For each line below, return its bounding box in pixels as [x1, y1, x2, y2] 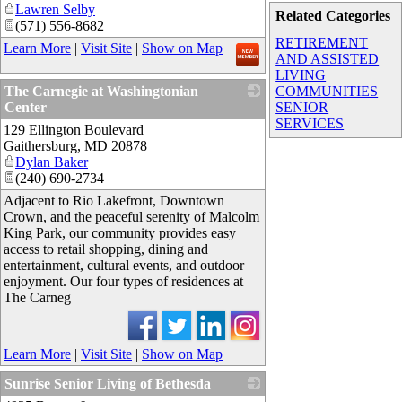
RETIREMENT [275, 34, 369, 50]
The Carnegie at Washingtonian [4, 83, 198, 99]
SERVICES [275, 115, 345, 131]
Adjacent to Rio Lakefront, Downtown [4, 192, 224, 208]
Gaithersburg [4, 137, 77, 153]
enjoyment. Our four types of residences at [4, 273, 243, 289]
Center [4, 99, 47, 115]
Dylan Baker [15, 153, 88, 170]
